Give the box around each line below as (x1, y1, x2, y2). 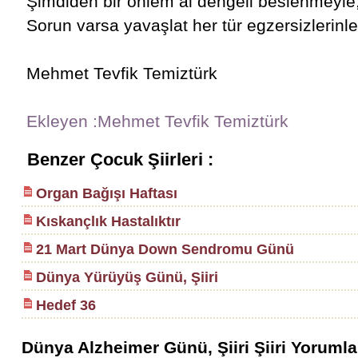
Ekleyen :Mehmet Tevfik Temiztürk (26, 112, 288, 130)
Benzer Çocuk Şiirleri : (26, 149, 213, 169)
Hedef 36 (35, 297, 96, 313)
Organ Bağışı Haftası (35, 185, 177, 201)
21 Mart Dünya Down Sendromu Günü (35, 241, 294, 257)
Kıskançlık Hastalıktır (35, 213, 181, 229)
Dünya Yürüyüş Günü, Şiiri (35, 269, 218, 285)
